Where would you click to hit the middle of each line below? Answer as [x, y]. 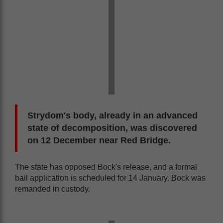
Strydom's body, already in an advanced [112, 115]
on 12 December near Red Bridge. [99, 140]
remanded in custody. [53, 189]
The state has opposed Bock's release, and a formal [106, 167]
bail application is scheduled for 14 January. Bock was [110, 178]
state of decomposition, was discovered [112, 128]
